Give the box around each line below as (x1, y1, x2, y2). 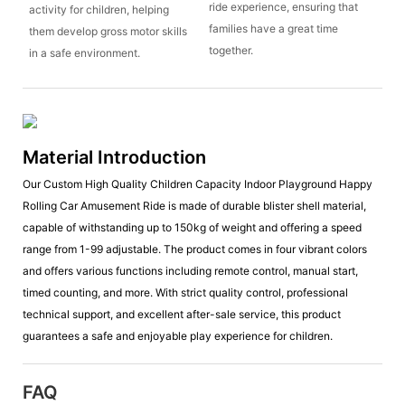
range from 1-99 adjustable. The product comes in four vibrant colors (23, 241, 367, 256)
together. (208, 42, 253, 57)
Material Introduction (23, 146, 206, 169)
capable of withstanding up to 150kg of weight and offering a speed (23, 220, 362, 234)
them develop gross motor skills (28, 24, 187, 38)
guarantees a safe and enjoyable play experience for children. (23, 328, 333, 343)
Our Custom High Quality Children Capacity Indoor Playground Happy (23, 176, 372, 191)
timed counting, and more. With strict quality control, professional (23, 285, 348, 299)
